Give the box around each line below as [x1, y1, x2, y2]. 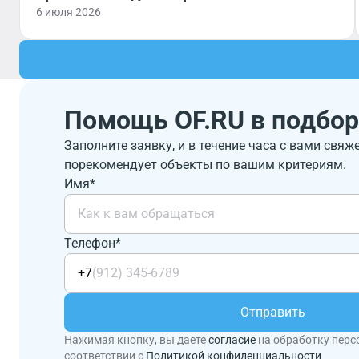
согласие [208, 333, 256, 346]
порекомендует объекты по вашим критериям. [64, 157, 346, 172]
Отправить [240, 305, 305, 320]
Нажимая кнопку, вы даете [64, 333, 208, 346]
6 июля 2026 [36, 6, 101, 18]
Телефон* [64, 236, 121, 251]
